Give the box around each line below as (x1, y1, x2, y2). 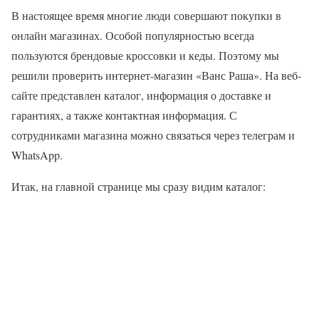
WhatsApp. (11, 147, 63, 162)
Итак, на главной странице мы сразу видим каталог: (11, 178, 266, 194)
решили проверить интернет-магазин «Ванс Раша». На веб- (11, 67, 301, 83)
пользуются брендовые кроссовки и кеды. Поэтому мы (11, 47, 279, 63)
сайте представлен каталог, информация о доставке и (11, 87, 271, 103)
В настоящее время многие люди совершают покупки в (11, 7, 281, 23)
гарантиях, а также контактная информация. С (11, 107, 237, 122)
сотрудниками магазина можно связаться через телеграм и (11, 127, 295, 142)
